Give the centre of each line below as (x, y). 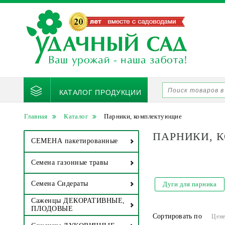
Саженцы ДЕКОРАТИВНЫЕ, (78, 201)
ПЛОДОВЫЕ (52, 209)
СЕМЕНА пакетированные (75, 141)
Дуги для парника (190, 184)
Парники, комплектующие (143, 116)
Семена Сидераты (60, 184)
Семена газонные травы (70, 163)
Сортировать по (177, 216)
